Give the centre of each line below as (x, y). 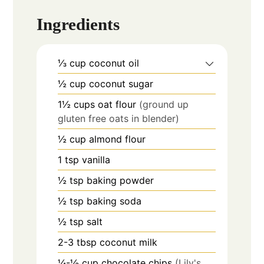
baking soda (114, 201)
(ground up (164, 105)
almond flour (118, 139)
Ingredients (78, 24)
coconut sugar (121, 84)
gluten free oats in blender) (119, 119)
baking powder (121, 181)
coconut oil (114, 63)
